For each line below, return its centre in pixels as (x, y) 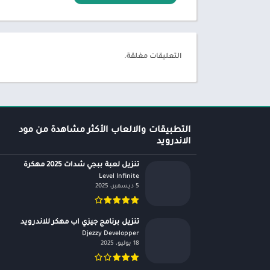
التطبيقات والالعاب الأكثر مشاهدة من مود (105, 131)
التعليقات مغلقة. (153, 57)
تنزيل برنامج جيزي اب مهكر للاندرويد (80, 223)
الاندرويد (174, 143)
